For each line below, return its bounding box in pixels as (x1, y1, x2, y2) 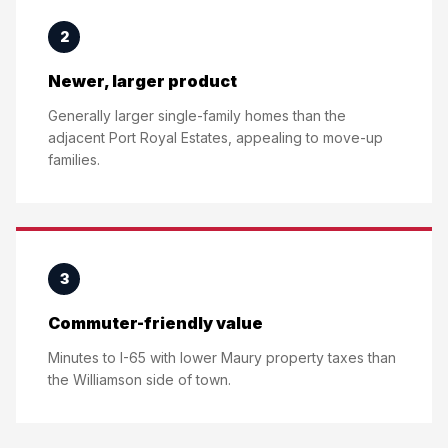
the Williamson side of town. (48, 371, 231, 388)
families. (48, 151, 100, 168)
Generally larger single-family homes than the (48, 107, 346, 124)
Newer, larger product (48, 71, 237, 91)
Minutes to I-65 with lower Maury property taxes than (48, 349, 396, 366)
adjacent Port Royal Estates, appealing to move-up (48, 129, 383, 146)
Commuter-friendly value (48, 313, 263, 333)
